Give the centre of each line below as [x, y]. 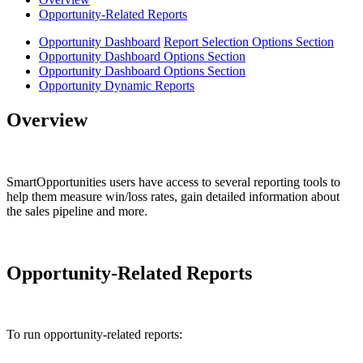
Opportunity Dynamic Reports [117, 85]
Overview [47, 120]
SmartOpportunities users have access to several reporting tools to [173, 181]
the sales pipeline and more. [77, 211]
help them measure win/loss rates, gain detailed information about [173, 196]
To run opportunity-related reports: [94, 335]
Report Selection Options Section [249, 41]
